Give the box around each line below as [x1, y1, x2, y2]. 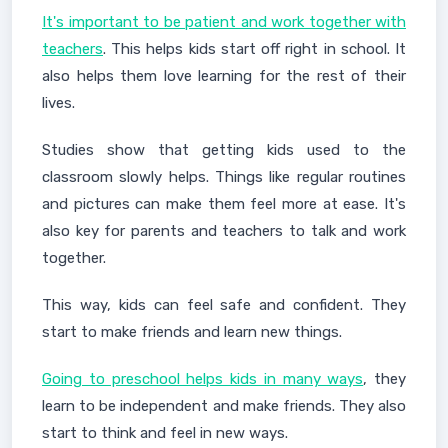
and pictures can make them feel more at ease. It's [42, 195, 406, 213]
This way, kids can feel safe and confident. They [42, 296, 406, 314]
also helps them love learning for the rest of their [42, 67, 406, 85]
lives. [42, 94, 75, 112]
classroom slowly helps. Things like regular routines [42, 168, 406, 186]
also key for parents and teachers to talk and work [42, 222, 406, 240]
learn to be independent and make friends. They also [42, 397, 406, 415]
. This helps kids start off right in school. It [103, 40, 406, 58]
